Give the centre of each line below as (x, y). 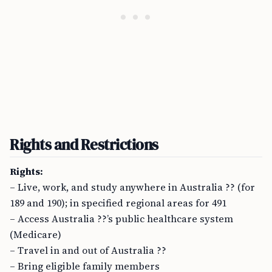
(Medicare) (36, 234)
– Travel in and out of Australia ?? (88, 250)
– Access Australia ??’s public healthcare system (121, 219)
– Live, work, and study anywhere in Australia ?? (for (132, 187)
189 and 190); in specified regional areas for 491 (118, 203)
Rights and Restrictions (84, 144)
